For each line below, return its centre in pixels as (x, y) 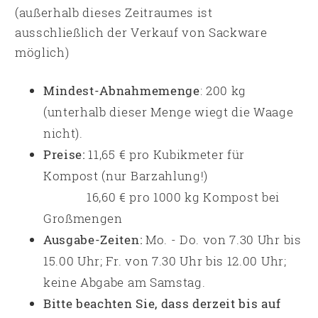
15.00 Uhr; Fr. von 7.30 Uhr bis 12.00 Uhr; (165, 261)
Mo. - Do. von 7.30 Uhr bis (222, 240)
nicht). (63, 133)
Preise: (64, 154)
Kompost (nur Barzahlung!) (126, 176)
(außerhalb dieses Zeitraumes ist (114, 12)
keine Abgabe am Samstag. (125, 282)
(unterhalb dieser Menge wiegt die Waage (169, 112)
